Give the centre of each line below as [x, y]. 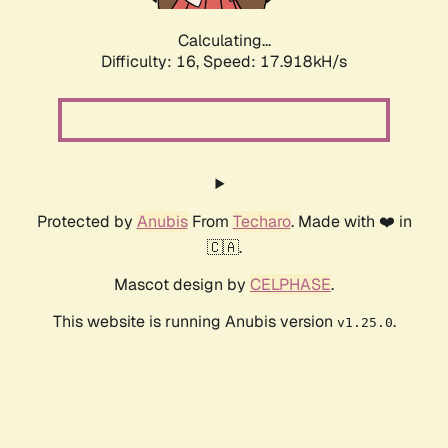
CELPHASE [290, 285]
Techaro [261, 222]
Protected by [86, 222]
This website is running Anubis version [194, 322]
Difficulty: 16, [152, 62]
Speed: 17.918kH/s [275, 62]
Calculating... [224, 41]
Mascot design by [182, 285]
